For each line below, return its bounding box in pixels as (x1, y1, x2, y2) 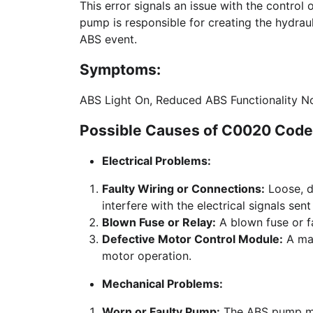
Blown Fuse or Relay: (102, 215, 216, 229)
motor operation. (102, 249, 191, 263)
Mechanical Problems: (102, 277, 223, 291)
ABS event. (80, 32, 137, 46)
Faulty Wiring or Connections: (102, 182, 265, 196)
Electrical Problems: (102, 154, 211, 168)
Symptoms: (80, 61, 161, 78)
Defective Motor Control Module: (102, 232, 283, 246)
